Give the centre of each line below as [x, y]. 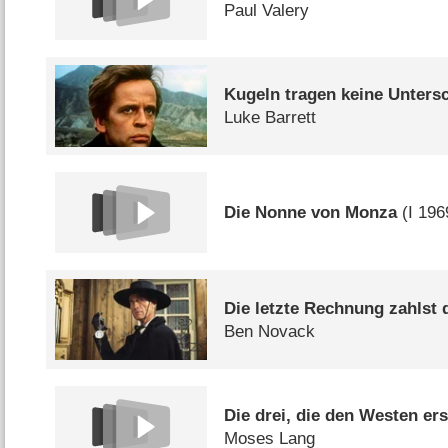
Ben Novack [270, 331]
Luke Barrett [270, 117]
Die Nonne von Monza [311, 213]
